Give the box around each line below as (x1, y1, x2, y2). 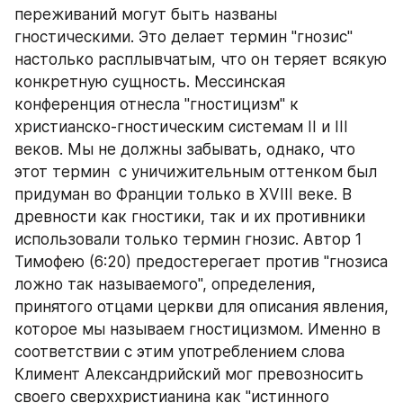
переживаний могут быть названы (14, 5, 277, 23)
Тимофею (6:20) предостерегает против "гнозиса (14, 253, 388, 271)
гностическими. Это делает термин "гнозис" (14, 28, 353, 46)
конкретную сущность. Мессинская (14, 73, 285, 91)
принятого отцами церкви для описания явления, (14, 298, 389, 316)
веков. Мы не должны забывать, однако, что (14, 140, 355, 158)
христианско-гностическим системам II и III (14, 118, 348, 136)
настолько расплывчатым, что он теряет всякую (14, 50, 387, 68)
